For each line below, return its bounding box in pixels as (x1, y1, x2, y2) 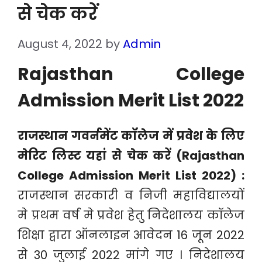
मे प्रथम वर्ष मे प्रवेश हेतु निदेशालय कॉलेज (18, 207, 244, 223)
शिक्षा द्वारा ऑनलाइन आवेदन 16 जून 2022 (18, 227, 244, 243)
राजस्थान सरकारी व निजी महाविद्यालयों (18, 187, 244, 204)
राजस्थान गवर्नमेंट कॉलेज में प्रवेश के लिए (18, 127, 244, 144)
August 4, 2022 (18, 36, 102, 52)
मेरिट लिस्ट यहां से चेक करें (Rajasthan (18, 147, 244, 164)
